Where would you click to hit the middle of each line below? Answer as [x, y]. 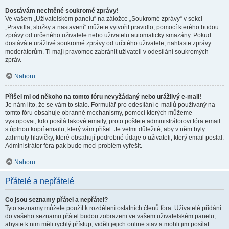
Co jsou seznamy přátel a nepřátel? [56, 200]
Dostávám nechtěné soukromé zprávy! [62, 11]
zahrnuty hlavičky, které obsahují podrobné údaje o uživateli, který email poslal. [114, 138]
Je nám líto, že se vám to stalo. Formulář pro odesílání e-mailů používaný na [110, 105]
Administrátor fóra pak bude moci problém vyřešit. [74, 146]
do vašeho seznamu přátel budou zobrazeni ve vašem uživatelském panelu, [110, 216]
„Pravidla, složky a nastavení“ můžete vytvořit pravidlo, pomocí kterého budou [112, 27]
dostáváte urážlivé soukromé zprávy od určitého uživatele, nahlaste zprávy [108, 43]
